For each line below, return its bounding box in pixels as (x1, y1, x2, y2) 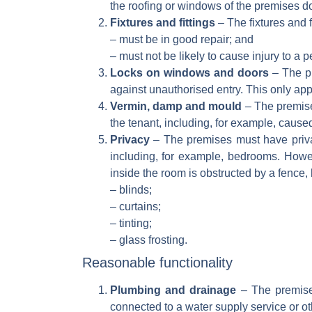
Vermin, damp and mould (109, 100, 242, 112)
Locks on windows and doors (109, 67, 269, 79)
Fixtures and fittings (109, 17, 218, 29)
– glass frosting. (109, 234, 187, 246)
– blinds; (109, 184, 152, 196)
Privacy (109, 134, 150, 146)
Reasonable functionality (81, 255, 233, 270)
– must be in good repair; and (109, 33, 253, 45)
